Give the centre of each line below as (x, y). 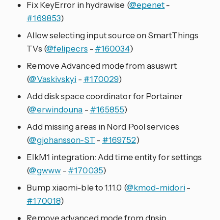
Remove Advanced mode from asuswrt (102, 66)
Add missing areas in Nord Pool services (103, 127)
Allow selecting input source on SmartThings (113, 35)
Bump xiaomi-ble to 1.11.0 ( (76, 188)
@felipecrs (67, 49)
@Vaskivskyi (53, 79)
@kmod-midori (155, 188)
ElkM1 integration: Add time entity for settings (114, 157)
